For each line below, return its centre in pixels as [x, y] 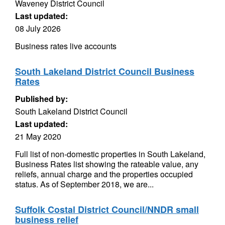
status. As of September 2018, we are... [84, 184]
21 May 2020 [38, 136]
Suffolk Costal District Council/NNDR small [107, 209]
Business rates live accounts [66, 46]
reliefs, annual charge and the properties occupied [104, 174]
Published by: [41, 99]
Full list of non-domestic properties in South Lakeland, [110, 154]
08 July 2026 [38, 28]
